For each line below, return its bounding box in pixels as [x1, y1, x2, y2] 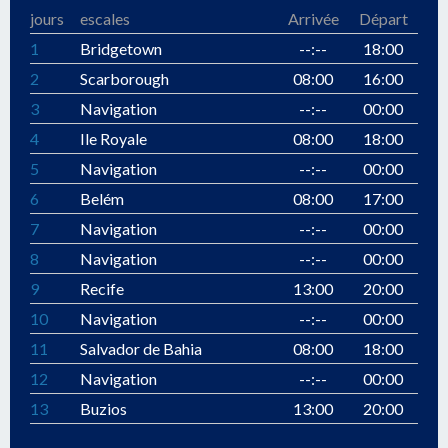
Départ [358, 9, 408, 28]
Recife [80, 279, 124, 298]
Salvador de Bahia [80, 339, 202, 358]
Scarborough [80, 69, 169, 88]
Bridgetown [80, 39, 162, 58]
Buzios [80, 399, 127, 418]
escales [80, 9, 130, 28]
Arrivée [287, 9, 339, 28]
